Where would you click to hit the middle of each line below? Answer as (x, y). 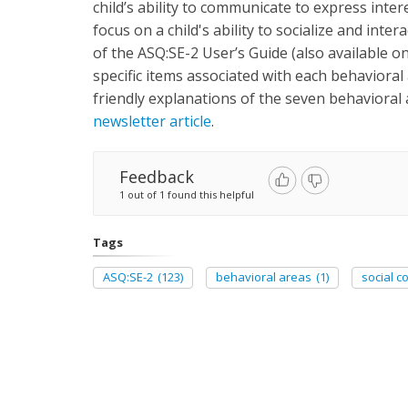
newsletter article (152, 121)
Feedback (157, 177)
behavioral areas (264, 277)
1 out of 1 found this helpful (187, 194)
